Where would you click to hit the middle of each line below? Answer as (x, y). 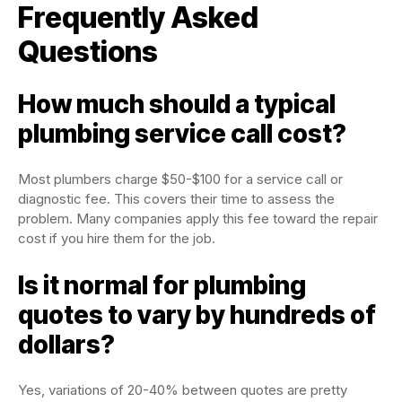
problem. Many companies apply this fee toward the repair (198, 218)
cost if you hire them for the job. (117, 238)
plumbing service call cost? (182, 134)
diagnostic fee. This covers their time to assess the (176, 199)
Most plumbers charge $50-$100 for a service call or (180, 179)
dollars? (66, 345)
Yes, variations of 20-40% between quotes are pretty (183, 390)
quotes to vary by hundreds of (197, 315)
